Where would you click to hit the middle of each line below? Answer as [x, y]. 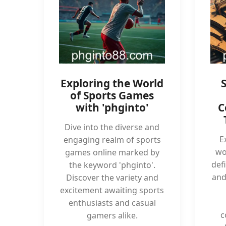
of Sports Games [112, 95]
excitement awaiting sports [112, 190]
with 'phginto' [112, 107]
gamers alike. [112, 215]
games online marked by [112, 152]
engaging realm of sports [112, 140]
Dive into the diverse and [112, 127]
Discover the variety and [112, 178]
